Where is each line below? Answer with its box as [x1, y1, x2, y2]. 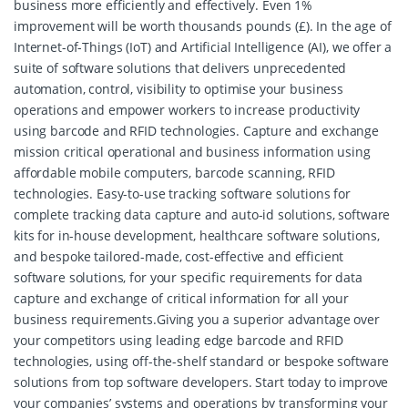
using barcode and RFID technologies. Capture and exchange [14, 122, 380, 139]
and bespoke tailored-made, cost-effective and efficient [14, 248, 344, 265]
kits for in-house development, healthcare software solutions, [14, 227, 380, 244]
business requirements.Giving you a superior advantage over [14, 311, 380, 328]
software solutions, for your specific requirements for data [14, 269, 362, 286]
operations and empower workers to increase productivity [14, 101, 361, 118]
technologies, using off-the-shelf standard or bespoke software [14, 352, 390, 370]
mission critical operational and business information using [14, 143, 371, 160]
